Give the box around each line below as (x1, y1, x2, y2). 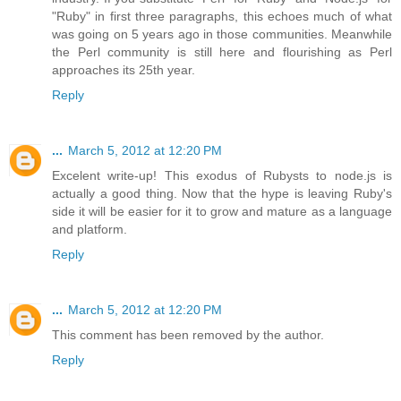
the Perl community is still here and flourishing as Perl (52, 45, 392, 60)
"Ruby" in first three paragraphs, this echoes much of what (52, 9, 392, 24)
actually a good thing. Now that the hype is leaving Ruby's (52, 186, 392, 201)
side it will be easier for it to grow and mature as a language (52, 204, 392, 219)
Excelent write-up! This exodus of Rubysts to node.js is (52, 168, 392, 183)
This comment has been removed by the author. (52, 328, 324, 343)
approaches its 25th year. (52, 63, 195, 78)
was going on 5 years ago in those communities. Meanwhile (52, 27, 392, 42)
